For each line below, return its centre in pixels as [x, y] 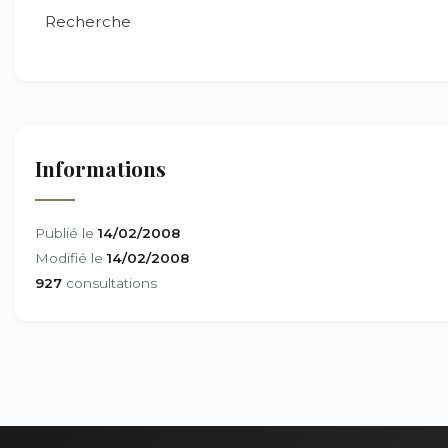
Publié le [66, 233]
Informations [100, 168]
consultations [109, 283]
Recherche [88, 21]
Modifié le [71, 258]
